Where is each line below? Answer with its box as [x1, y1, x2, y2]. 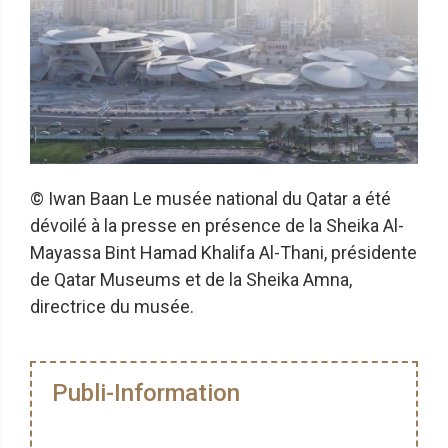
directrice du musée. [30, 296, 194, 318]
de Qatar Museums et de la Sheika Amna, [30, 269, 352, 291]
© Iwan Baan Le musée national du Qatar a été [30, 188, 391, 210]
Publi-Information [52, 379, 240, 408]
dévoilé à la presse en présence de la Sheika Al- [30, 215, 404, 237]
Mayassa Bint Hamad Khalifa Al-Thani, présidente [30, 242, 417, 264]
